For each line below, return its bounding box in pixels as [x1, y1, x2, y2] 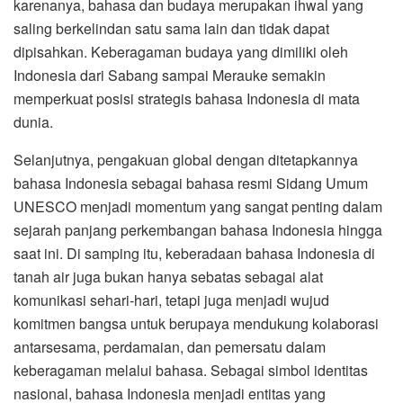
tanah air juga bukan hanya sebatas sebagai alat [13, 266, 323, 288]
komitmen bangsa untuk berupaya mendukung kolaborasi [13, 313, 379, 335]
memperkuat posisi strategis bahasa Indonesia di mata [13, 88, 360, 110]
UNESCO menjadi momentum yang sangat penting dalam [13, 196, 382, 218]
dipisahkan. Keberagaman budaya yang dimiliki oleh [13, 41, 348, 63]
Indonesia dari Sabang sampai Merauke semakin [13, 65, 326, 86]
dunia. [13, 112, 53, 133]
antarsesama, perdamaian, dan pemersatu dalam [13, 336, 326, 358]
